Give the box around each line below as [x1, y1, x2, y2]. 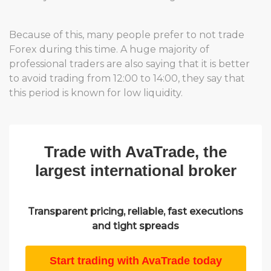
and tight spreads [92, 220, 179, 232]
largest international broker [34, 162, 237, 180]
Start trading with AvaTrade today [49, 255, 222, 267]
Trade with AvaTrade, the [44, 143, 227, 161]
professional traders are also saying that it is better [9, 58, 250, 70]
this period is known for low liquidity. [9, 87, 183, 99]
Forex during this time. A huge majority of [9, 44, 209, 55]
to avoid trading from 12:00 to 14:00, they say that [9, 73, 245, 84]
